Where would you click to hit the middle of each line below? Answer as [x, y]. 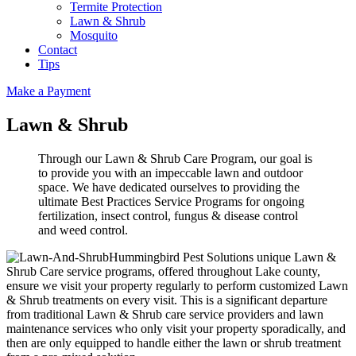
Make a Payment [48, 91]
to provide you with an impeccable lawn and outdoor [170, 172]
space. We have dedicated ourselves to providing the [169, 187]
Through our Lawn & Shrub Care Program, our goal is [175, 158]
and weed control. [83, 230]
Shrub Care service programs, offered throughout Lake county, [163, 271]
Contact [58, 49]
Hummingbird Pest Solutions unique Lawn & [222, 257]
